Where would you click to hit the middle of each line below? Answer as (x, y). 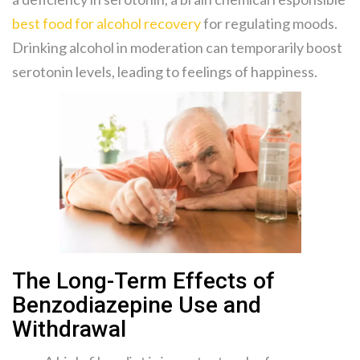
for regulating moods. (269, 24)
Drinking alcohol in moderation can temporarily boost (177, 48)
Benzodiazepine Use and (137, 305)
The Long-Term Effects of (143, 280)
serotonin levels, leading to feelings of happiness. (165, 72)
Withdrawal (69, 329)
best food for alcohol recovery (106, 24)
